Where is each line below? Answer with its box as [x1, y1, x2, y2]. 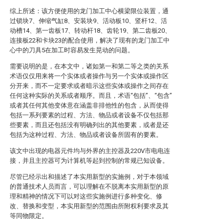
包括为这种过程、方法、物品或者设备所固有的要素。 [10, 131, 162, 138]
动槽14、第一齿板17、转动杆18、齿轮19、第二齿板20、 [10, 27, 171, 34]
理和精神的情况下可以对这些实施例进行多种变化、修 [10, 193, 162, 200]
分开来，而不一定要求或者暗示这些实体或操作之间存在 [10, 82, 169, 89]
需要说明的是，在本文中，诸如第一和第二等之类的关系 [10, 63, 169, 70]
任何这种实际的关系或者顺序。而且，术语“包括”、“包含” [10, 92, 172, 99]
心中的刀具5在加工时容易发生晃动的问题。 [10, 46, 134, 54]
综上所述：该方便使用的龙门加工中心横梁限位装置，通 [10, 7, 169, 15]
